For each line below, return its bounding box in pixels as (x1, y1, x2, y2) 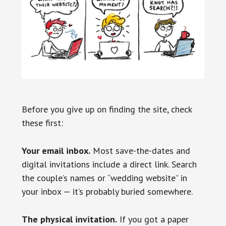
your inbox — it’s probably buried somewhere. (21, 186, 193, 198)
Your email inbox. (21, 145, 90, 157)
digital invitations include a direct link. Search (21, 158, 197, 171)
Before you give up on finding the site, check (21, 103, 192, 116)
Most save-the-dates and (90, 145, 190, 157)
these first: (21, 117, 63, 129)
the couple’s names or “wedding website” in (21, 172, 187, 184)
